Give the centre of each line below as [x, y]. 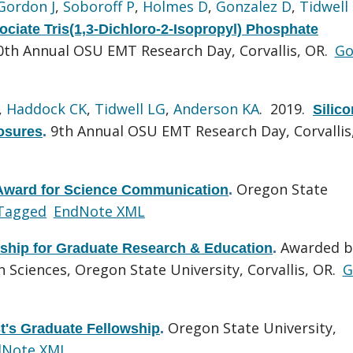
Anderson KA [216, 108]
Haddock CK [46, 108]
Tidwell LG [130, 108]
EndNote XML [99, 211]
